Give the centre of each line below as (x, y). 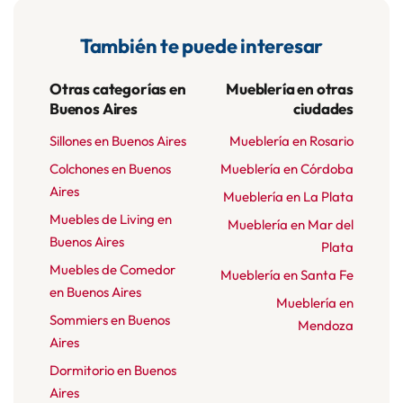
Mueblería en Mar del (291, 225)
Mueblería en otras (290, 89)
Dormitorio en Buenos (113, 371)
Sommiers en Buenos (110, 320)
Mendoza (326, 326)
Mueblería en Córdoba (287, 169)
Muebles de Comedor (112, 270)
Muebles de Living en (111, 219)
